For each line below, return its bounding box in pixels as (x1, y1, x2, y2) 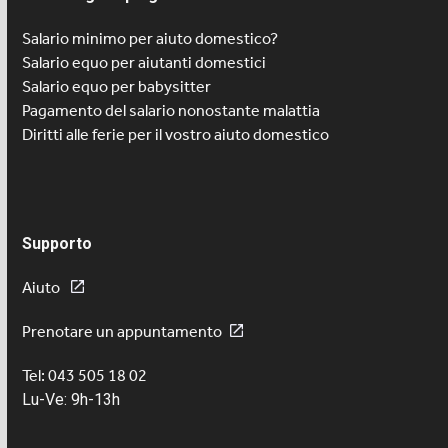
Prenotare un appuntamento (22, 322, 223, 342)
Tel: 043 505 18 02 (22, 366, 148, 386)
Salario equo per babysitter (22, 77, 212, 97)
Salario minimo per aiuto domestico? (22, 29, 279, 49)
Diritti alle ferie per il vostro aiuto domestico (22, 125, 330, 145)
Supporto (22, 234, 93, 254)
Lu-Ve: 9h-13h (22, 390, 121, 410)
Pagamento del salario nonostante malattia (22, 101, 321, 121)
